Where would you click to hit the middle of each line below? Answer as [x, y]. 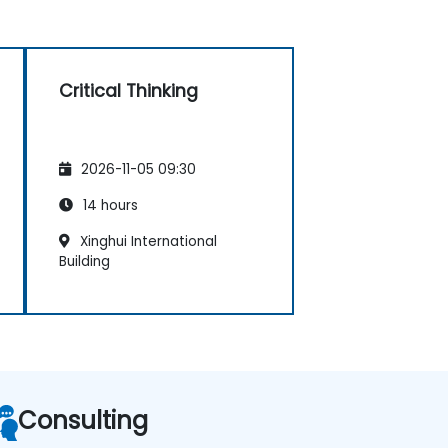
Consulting [82, 420]
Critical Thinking [128, 90]
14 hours [108, 205]
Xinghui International [146, 241]
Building [84, 261]
